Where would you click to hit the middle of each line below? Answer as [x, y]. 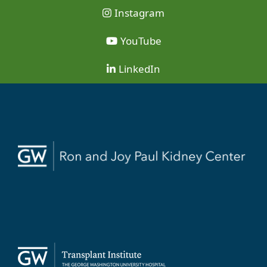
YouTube [141, 41]
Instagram [139, 13]
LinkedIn [139, 69]
